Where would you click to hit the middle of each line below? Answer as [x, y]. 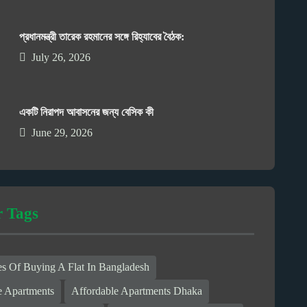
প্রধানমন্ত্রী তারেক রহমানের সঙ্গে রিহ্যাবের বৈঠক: [102, 36]
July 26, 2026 [61, 57]
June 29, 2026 [62, 132]
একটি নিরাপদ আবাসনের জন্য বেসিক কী [87, 112]
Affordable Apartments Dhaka [137, 291]
